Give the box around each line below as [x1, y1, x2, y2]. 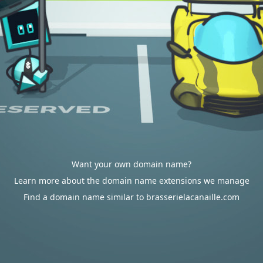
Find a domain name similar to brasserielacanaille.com [23, 191, 240, 203]
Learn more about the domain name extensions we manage [14, 175, 249, 186]
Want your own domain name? [72, 159, 191, 170]
